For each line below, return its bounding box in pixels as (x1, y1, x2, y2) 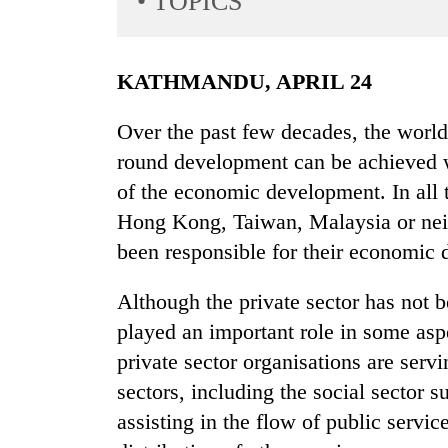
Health (20, 307, 62, 324)
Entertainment (20, 112, 108, 129)
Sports (20, 73, 60, 90)
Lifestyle (20, 151, 75, 168)
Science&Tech (20, 190, 112, 207)
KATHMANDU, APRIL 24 (134, 69, 372, 95)
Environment (20, 268, 102, 285)
